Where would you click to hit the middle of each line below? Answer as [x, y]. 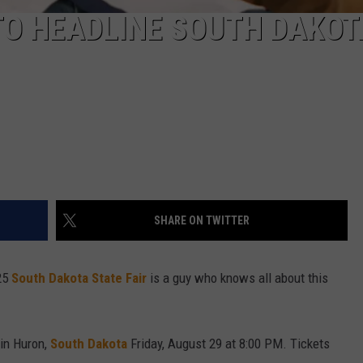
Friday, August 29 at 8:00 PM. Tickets [228, 344]
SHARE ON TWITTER [202, 221]
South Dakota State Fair [79, 278]
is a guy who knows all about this [237, 278]
